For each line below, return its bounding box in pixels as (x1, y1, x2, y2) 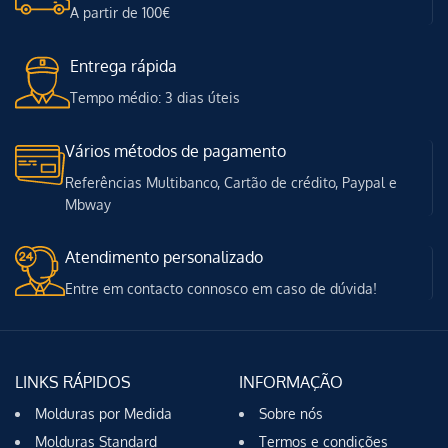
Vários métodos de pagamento (65, 140, 286, 161)
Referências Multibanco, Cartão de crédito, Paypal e (65, 173, 397, 191)
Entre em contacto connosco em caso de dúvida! (65, 279, 377, 297)
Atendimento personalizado (65, 246, 263, 267)
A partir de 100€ (70, 3, 170, 21)
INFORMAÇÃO (239, 371, 343, 392)
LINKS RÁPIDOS (15, 371, 131, 392)
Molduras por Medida (35, 404, 172, 422)
